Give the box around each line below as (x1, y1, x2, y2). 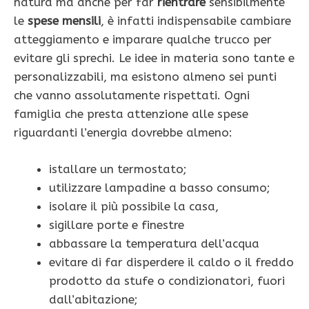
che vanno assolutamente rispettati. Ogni (14, 88, 250, 103)
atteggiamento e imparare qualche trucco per (14, 32, 272, 47)
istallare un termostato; (49, 161, 187, 176)
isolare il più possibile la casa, (49, 199, 219, 213)
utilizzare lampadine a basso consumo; (49, 180, 270, 195)
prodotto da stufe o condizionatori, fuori (49, 273, 285, 288)
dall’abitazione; (49, 292, 138, 306)
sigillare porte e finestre (49, 217, 184, 232)
